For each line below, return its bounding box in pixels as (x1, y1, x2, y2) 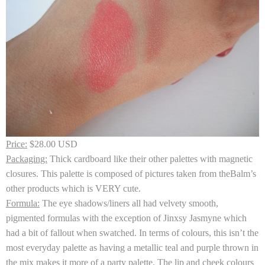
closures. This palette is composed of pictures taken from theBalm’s (6, 169, 256, 179)
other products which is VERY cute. (6, 183, 141, 193)
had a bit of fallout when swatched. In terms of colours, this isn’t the (6, 228, 258, 238)
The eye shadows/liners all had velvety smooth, (40, 198, 218, 208)
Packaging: (6, 154, 47, 164)
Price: (6, 139, 27, 149)
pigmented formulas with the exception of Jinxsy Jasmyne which (6, 213, 247, 223)
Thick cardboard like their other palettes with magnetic (47, 154, 253, 164)
